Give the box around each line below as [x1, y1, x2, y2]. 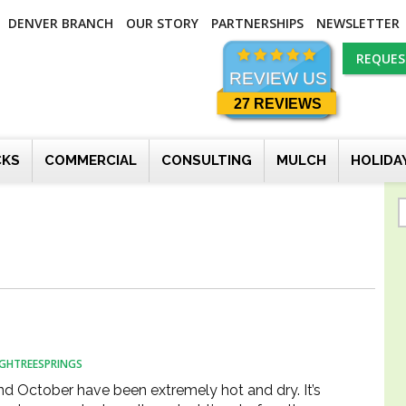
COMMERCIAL [44, 152, 137, 169]
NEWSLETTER [316, 14, 400, 32]
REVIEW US [229, 69, 327, 88]
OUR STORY [126, 14, 198, 32]
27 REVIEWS [234, 96, 322, 111]
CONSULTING [161, 152, 252, 169]
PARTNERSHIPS [211, 14, 304, 32]
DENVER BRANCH [8, 14, 113, 32]
